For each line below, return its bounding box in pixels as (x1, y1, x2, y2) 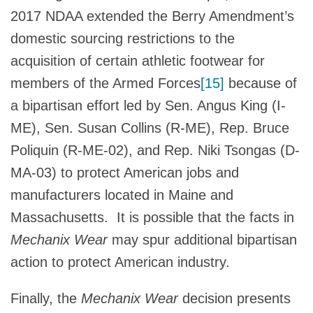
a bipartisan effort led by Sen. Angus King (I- (10, 97, 286, 113)
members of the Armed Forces (10, 75, 201, 91)
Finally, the (10, 290, 81, 306)
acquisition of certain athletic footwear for (10, 52, 265, 68)
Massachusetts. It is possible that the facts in (10, 209, 294, 225)
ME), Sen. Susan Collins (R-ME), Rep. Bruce (10, 119, 289, 136)
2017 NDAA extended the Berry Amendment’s (10, 8, 294, 24)
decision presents (182, 290, 291, 306)
